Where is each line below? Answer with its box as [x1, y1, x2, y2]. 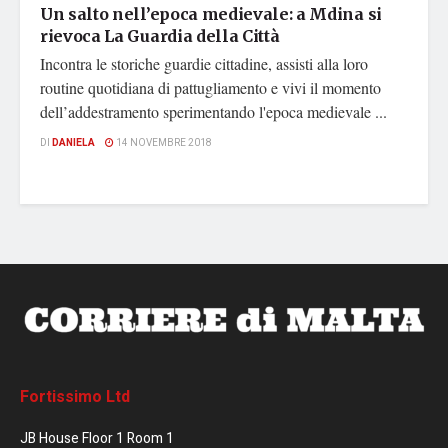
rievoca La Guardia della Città [40, 26, 280, 47]
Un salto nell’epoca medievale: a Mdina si [40, 4, 382, 25]
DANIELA [52, 136, 95, 151]
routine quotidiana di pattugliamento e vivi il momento [40, 77, 381, 99]
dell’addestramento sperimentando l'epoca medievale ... [40, 101, 387, 123]
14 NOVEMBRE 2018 [114, 136, 212, 151]
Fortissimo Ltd [20, 384, 130, 409]
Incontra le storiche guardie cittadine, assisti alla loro [40, 53, 368, 75]
